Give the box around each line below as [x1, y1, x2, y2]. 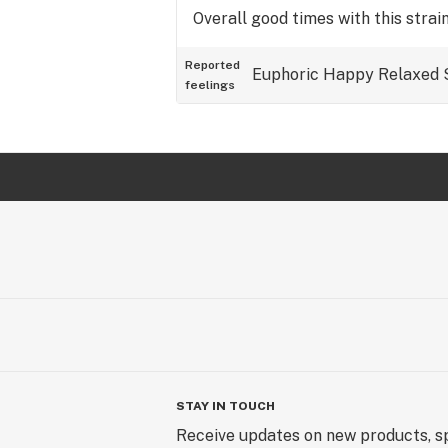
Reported [185, 58, 240, 72]
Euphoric [252, 65, 319, 84]
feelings [185, 78, 235, 92]
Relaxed [378, 65, 439, 84]
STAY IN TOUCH [176, 399, 275, 413]
